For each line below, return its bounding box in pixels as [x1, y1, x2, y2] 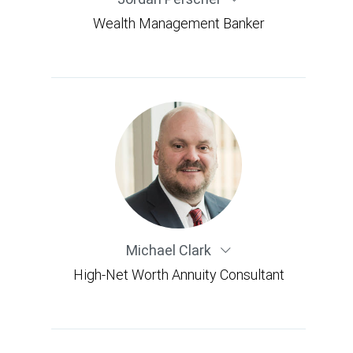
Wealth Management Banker [92, 13, 265, 32]
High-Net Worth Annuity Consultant [72, 266, 284, 284]
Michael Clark [125, 241, 214, 260]
